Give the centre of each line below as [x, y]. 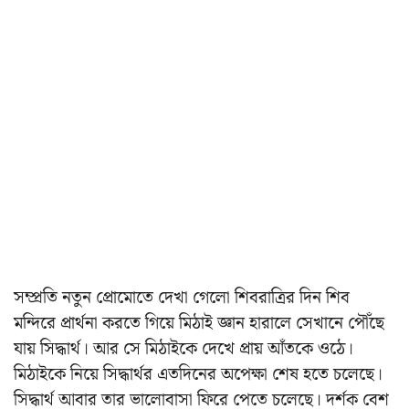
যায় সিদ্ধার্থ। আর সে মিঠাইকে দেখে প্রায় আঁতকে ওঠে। [184, 350]
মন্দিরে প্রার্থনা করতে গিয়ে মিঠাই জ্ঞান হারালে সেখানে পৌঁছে [199, 324]
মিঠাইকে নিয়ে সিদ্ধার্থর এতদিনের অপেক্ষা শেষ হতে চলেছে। [198, 375]
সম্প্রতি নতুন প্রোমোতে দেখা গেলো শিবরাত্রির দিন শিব [182, 299]
